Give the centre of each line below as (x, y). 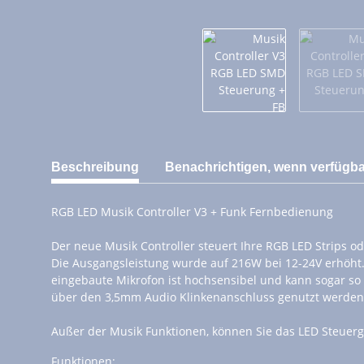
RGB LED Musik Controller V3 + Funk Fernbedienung (192, 212)
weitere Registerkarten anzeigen (139, 159)
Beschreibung (95, 167)
